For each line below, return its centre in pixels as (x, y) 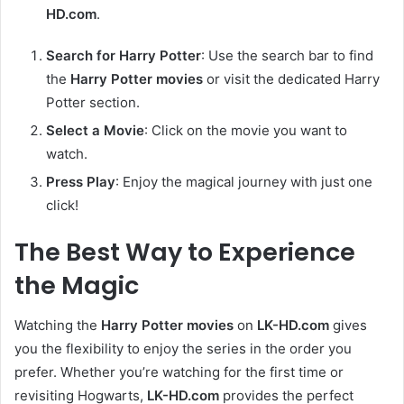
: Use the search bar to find (287, 55)
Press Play (81, 181)
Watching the (58, 326)
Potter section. (93, 102)
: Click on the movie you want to (246, 130)
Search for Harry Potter (124, 55)
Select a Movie (95, 130)
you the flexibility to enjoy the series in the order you (183, 349)
